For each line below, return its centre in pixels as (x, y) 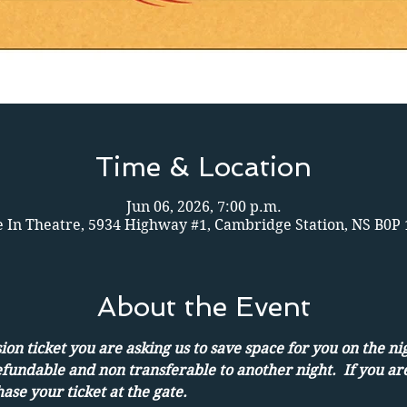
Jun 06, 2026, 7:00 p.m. (203, 207)
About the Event (203, 307)
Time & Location (203, 167)
